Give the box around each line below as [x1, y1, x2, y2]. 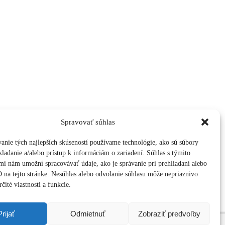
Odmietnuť [70, 209, 105, 218]
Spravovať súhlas [60, 118, 115, 126]
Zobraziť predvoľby [138, 209, 200, 218]
